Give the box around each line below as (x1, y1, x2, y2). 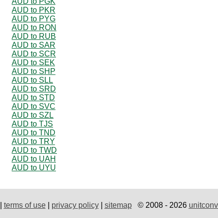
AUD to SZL (12, 110, 54, 119)
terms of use (3, 200, 46, 209)
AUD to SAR (12, 40, 55, 49)
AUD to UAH (12, 154, 56, 163)
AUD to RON (12, 23, 56, 32)
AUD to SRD (12, 84, 56, 93)
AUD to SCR (12, 49, 56, 58)
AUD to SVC (12, 102, 55, 110)
